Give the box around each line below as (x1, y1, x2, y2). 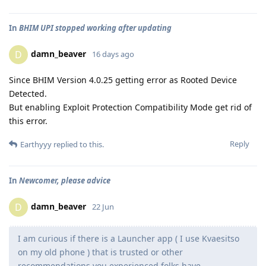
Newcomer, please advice (19, 175, 110, 186)
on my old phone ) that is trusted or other (18, 246, 183, 258)
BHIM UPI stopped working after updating (19, 22, 172, 33)
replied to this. (52, 138, 104, 150)
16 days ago (92, 48, 134, 59)
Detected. (9, 87, 47, 99)
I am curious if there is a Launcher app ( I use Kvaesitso (18, 232, 239, 244)
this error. (9, 115, 47, 126)
